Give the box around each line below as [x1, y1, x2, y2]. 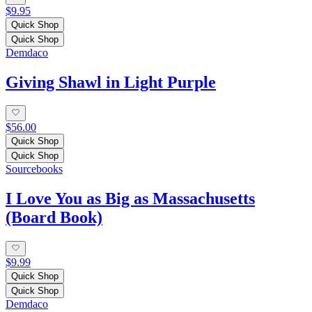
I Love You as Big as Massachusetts [6, 189, 255, 208]
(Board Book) [6, 208, 102, 226]
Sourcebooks [6, 162, 63, 175]
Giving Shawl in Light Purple [6, 72, 216, 91]
